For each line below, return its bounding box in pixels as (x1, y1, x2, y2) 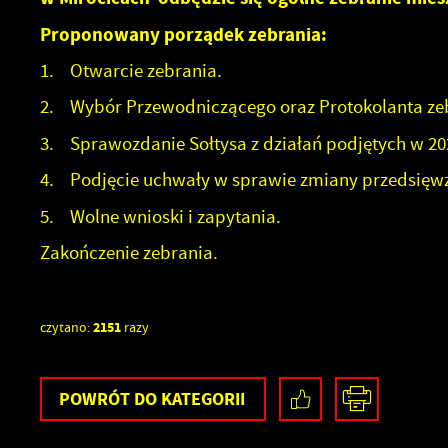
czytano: (39, 318, 93, 336)
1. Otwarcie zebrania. (39, 57, 226, 83)
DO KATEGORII (134, 386, 246, 411)
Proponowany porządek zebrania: (39, 21, 327, 47)
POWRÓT (59, 386, 135, 411)
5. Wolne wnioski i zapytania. (39, 203, 281, 229)
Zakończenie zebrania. (39, 240, 218, 266)
